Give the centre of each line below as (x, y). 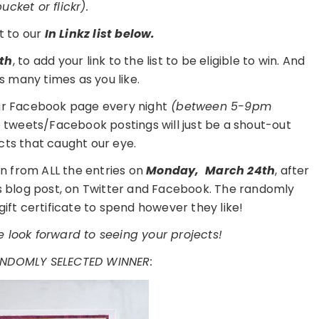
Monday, (174, 171)
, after (292, 171)
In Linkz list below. (100, 34)
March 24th (239, 171)
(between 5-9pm (219, 107)
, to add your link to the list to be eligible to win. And (159, 61)
